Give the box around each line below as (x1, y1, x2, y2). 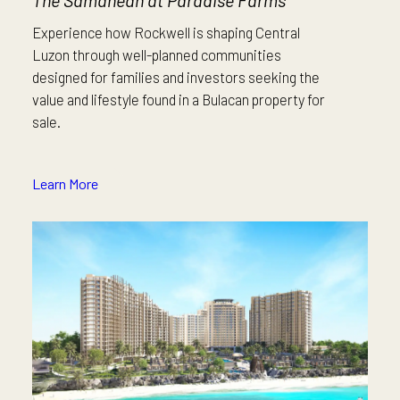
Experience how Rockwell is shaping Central (32, 23, 300, 42)
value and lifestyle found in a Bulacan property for (32, 90, 325, 109)
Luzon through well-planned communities (32, 46, 281, 64)
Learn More (32, 175, 98, 193)
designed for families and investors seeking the (32, 68, 320, 87)
